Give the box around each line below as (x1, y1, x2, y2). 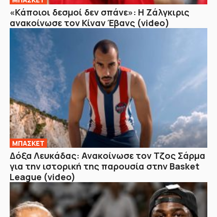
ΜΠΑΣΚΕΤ (12, 139, 45, 148)
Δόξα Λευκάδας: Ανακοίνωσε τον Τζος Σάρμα (10, 150, 205, 162)
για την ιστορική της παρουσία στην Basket (10, 160, 200, 172)
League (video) (10, 171, 76, 183)
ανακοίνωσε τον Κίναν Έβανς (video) (10, 16, 170, 29)
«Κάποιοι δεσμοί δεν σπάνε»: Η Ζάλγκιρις (10, 6, 189, 18)
